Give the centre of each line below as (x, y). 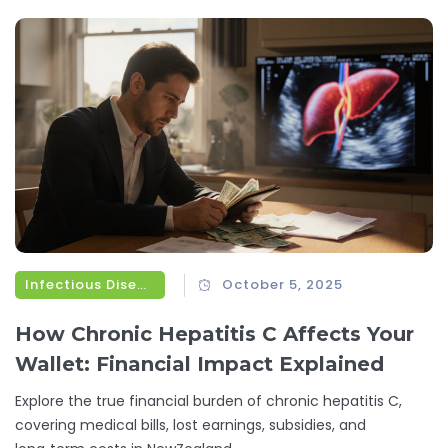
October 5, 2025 (283, 285)
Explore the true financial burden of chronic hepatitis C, (208, 401)
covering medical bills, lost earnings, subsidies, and (190, 425)
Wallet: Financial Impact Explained (199, 364)
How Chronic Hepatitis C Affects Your (214, 334)
